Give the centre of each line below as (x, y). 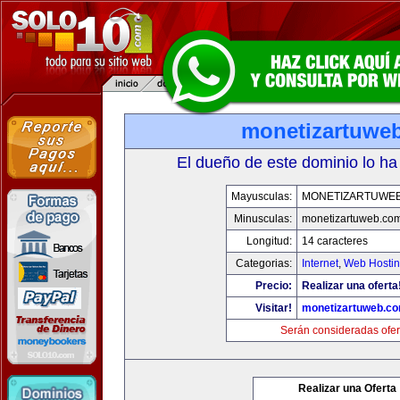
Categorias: (264, 263)
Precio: (274, 286)
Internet (320, 263)
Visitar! (274, 308)
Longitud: (269, 241)
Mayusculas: (262, 196)
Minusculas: (263, 219)
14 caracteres (335, 241)
